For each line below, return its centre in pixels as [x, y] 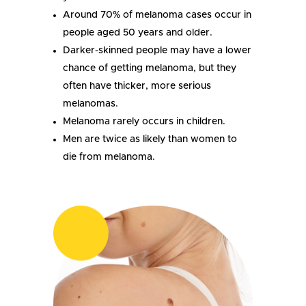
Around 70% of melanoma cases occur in [157, 15]
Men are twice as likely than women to [150, 139]
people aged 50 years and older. [138, 32]
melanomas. [91, 103]
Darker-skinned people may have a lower [157, 50]
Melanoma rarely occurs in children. [144, 121]
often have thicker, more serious [137, 86]
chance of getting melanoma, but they [150, 68]
